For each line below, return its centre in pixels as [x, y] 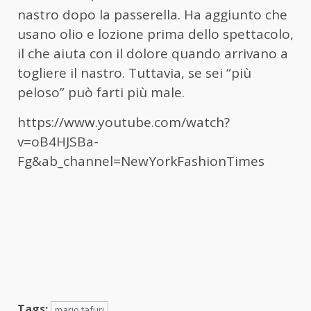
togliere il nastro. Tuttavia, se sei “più [134, 73]
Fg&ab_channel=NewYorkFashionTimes [141, 161]
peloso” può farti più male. [101, 93]
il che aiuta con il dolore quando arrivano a [153, 54]
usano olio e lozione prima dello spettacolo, [155, 34]
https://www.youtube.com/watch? [124, 123]
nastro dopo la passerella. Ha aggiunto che [152, 15]
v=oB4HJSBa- [58, 142]
